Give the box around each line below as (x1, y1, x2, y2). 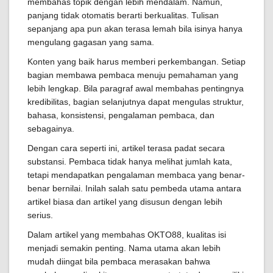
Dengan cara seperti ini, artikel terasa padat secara (27, 143, 225, 154)
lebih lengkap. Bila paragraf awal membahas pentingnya (27, 83, 244, 94)
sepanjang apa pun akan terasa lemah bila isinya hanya (27, 24, 243, 34)
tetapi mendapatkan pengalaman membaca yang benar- (27, 170, 245, 180)
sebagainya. (27, 124, 74, 134)
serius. (27, 210, 53, 221)
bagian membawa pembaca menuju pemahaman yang (27, 70, 238, 80)
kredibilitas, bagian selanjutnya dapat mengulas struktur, (27, 97, 244, 107)
